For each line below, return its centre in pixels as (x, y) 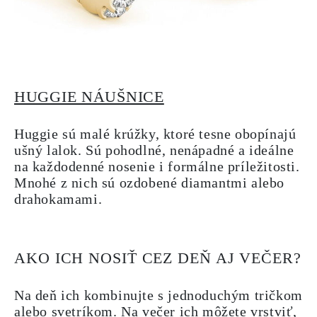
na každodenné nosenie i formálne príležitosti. (157, 166)
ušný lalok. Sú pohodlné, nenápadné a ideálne (154, 150)
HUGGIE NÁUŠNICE (89, 97)
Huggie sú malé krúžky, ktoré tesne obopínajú (155, 134)
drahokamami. (58, 199)
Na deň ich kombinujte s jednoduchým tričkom (158, 295)
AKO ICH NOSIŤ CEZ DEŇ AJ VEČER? (158, 258)
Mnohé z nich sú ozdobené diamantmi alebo (150, 183)
